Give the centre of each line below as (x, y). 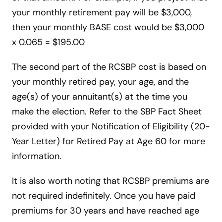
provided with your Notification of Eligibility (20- (111, 127)
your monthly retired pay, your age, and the (100, 82)
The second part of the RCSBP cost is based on (109, 67)
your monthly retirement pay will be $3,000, (102, 13)
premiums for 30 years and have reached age (106, 211)
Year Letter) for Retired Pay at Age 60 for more (109, 141)
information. (37, 156)
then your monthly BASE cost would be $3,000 (108, 28)
